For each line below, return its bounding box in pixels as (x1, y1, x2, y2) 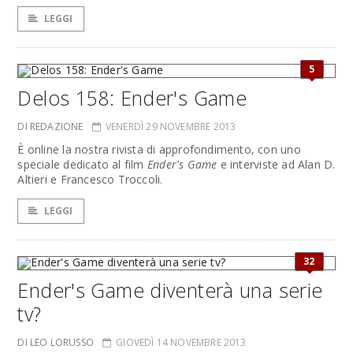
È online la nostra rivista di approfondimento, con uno (17, 142, 301, 157)
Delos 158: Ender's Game (17, 84, 247, 111)
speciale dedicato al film (17, 157, 147, 172)
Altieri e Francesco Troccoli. (17, 172, 163, 187)
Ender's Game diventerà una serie (17, 277, 323, 303)
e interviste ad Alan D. (217, 157, 336, 172)
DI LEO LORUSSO (17, 336, 94, 349)
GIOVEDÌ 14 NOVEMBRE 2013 (116, 336, 247, 349)
